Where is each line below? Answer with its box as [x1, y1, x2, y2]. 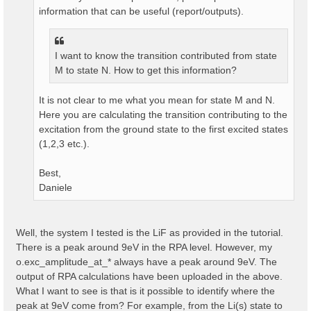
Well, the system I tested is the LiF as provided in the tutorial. [16, 226, 283, 238]
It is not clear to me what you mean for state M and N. [39, 94, 275, 106]
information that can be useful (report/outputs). [39, 5, 244, 17]
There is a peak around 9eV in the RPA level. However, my [16, 241, 272, 253]
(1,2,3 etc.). [39, 137, 90, 149]
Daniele [39, 181, 72, 193]
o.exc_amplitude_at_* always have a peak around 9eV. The [16, 255, 277, 267]
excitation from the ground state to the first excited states [39, 123, 288, 135]
